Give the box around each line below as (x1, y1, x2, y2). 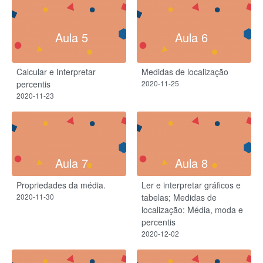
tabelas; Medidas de (141, 191, 217, 204)
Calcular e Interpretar (16, 65, 96, 77)
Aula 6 (175, 28, 208, 46)
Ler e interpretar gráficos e (141, 179, 241, 191)
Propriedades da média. (16, 179, 106, 191)
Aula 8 (175, 154, 208, 172)
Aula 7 (55, 154, 88, 172)
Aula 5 (55, 28, 88, 46)
